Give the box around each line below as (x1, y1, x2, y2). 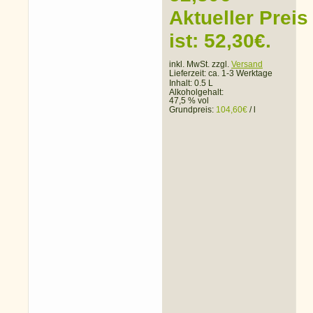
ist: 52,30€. (169, 30, 271, 52)
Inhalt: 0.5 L (169, 78, 213, 89)
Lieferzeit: (169, 68, 208, 79)
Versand (231, 59, 263, 70)
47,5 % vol (169, 96, 209, 106)
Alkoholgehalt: (169, 87, 226, 98)
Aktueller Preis (169, 7, 308, 29)
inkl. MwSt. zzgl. (169, 59, 231, 70)
